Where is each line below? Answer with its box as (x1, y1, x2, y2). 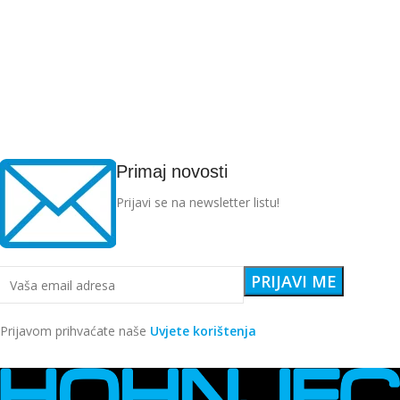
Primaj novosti (116, 162, 228, 181)
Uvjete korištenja (150, 322, 256, 339)
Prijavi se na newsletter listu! (116, 194, 279, 211)
